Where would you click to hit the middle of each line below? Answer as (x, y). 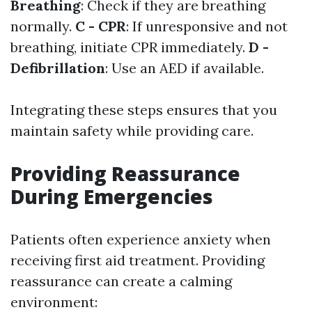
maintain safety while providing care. (132, 131)
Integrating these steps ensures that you (144, 110)
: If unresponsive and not (207, 26)
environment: (54, 302)
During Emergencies (112, 196)
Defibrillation (58, 68)
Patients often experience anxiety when (141, 239)
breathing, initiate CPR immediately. (130, 47)
